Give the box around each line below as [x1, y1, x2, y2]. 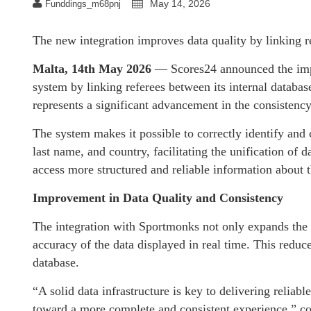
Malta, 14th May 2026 [33, 61, 151, 76]
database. [33, 255, 79, 269]
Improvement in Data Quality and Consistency [33, 190, 283, 205]
